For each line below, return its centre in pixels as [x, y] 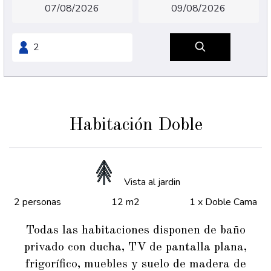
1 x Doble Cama [223, 202]
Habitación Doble [135, 125]
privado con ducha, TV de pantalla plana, [135, 247]
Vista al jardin [152, 182]
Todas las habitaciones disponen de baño [135, 230]
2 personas [38, 202]
